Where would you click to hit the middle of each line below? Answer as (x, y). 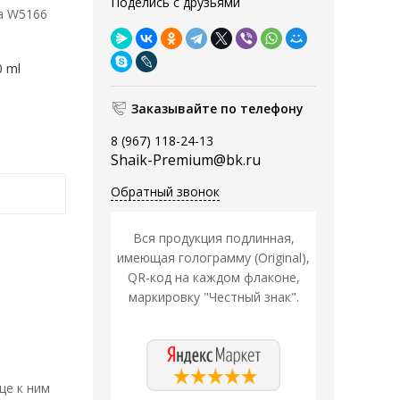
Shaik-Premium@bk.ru (186, 160)
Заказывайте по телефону (217, 109)
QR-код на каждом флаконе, (213, 278)
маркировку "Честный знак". (213, 297)
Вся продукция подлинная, (213, 238)
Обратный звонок (165, 192)
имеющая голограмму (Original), (213, 258)
